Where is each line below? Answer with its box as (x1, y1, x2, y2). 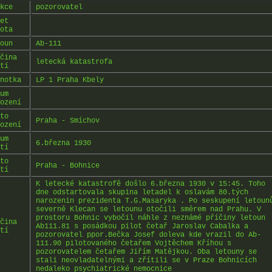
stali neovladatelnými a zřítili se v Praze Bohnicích (36, 256, 257, 265)
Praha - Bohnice (36, 161, 100, 170)
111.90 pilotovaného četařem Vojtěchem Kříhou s (36, 239, 231, 248)
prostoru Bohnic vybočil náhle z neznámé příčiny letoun (36, 213, 265, 222)
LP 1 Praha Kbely (36, 75, 104, 84)
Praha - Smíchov (36, 116, 100, 125)
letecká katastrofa (36, 57, 112, 66)
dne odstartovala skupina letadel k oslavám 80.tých (36, 188, 248, 197)
